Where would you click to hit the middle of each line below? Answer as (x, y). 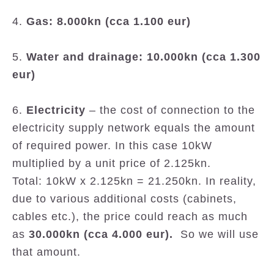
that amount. (46, 252)
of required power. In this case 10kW (112, 146)
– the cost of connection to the (170, 110)
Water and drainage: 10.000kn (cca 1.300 (143, 57)
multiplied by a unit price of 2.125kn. (112, 164)
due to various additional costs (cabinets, (124, 199)
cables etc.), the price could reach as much (130, 217)
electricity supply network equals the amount (134, 128)
